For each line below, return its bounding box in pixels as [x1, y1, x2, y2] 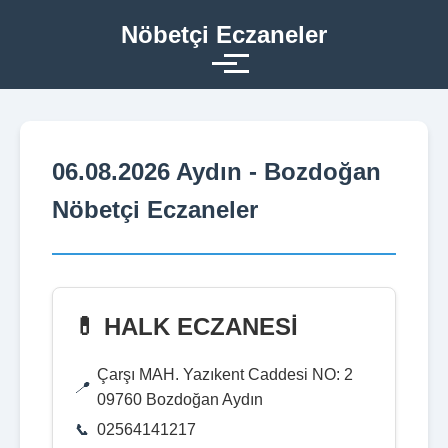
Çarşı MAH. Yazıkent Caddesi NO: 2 [97, 366, 353, 383]
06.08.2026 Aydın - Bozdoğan [52, 158, 381, 185]
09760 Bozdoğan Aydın [97, 391, 263, 408]
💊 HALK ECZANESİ [73, 313, 298, 340]
